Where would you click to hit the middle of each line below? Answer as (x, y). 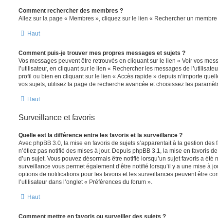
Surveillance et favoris (57, 118)
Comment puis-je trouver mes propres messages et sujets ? (102, 53)
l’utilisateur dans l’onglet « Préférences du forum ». (85, 182)
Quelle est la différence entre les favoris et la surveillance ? (100, 136)
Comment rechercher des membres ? (71, 11)
